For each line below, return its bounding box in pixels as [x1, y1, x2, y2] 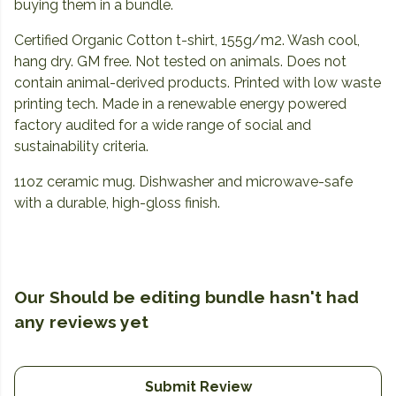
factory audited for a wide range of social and [14, 117, 311, 134]
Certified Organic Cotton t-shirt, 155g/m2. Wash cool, [14, 32, 360, 49]
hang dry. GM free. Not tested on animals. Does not [14, 53, 346, 71]
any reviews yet [14, 312, 148, 332]
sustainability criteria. [14, 138, 148, 156]
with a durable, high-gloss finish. [14, 194, 220, 212]
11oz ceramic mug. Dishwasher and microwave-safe [14, 173, 353, 191]
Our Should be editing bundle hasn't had [14, 287, 359, 308]
